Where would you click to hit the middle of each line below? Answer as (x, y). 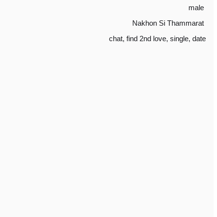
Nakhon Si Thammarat (168, 23)
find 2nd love (146, 39)
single (179, 39)
